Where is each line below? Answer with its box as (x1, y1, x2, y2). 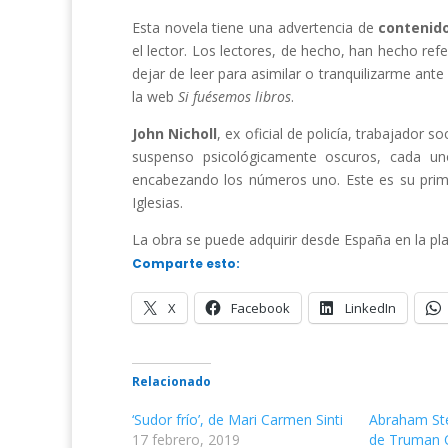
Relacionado (132, 373, 211, 390)
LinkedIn (345, 299, 396, 317)
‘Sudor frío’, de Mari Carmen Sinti (132, 410, 343, 429)
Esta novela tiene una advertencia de (132, 18, 379, 37)
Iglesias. (132, 193, 183, 212)
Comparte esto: (132, 255, 240, 272)
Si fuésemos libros (178, 87, 291, 106)
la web (132, 87, 178, 106)
